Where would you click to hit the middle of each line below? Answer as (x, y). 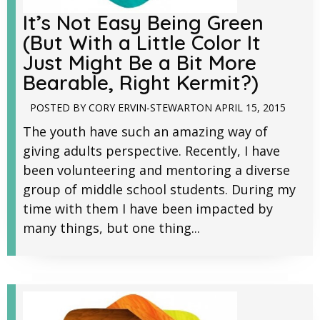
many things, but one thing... (111, 228)
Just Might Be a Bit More (140, 63)
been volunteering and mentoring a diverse (156, 170)
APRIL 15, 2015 (250, 108)
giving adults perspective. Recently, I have (151, 151)
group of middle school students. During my (159, 190)
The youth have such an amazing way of (145, 132)
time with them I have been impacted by (148, 209)
